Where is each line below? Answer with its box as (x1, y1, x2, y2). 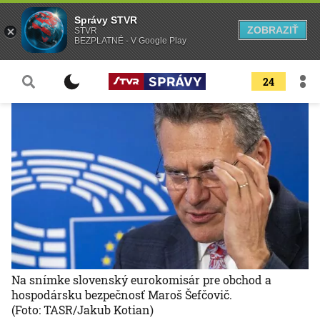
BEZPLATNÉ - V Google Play (74, 36, 186, 46)
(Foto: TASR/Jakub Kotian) (11, 302, 154, 318)
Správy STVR (74, 14, 137, 26)
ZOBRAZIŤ (247, 24, 299, 36)
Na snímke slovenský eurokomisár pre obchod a (11, 272, 271, 288)
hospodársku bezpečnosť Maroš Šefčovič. (11, 287, 232, 303)
